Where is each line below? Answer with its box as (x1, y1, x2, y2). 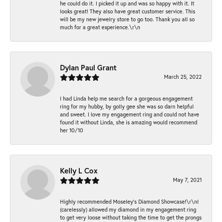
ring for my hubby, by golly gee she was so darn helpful (60, 103, 194, 111)
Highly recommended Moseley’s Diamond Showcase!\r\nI (60, 198, 199, 206)
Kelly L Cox (60, 166, 98, 176)
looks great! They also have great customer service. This (60, 7, 195, 15)
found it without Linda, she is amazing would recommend (60, 118, 197, 126)
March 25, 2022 (164, 73, 202, 81)
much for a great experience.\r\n (60, 23, 140, 31)
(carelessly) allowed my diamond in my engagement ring (60, 206, 196, 214)
